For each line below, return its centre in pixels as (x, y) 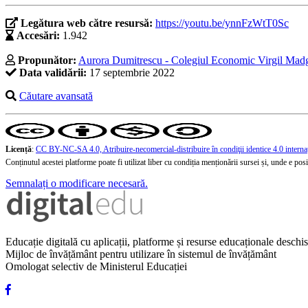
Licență (19, 150)
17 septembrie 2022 (131, 73)
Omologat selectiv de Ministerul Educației (96, 267)
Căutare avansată (56, 96)
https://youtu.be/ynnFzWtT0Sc (222, 23)
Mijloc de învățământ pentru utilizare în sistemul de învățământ (141, 254)
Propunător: (47, 60)
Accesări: (38, 36)
